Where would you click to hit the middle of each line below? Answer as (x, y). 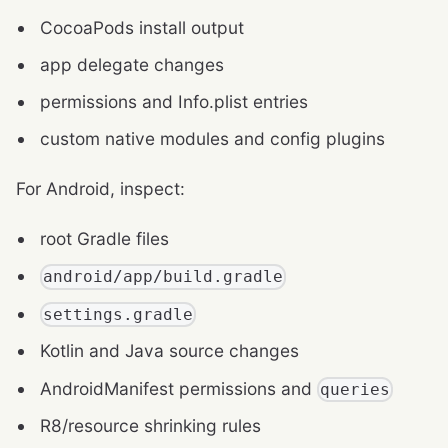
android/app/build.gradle (163, 277)
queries (355, 389)
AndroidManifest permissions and (178, 388)
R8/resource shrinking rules (150, 425)
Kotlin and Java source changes (169, 351)
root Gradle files (104, 239)
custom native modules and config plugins (212, 139)
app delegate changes (132, 64)
